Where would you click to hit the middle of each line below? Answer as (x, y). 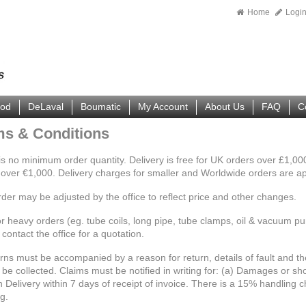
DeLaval (46, 107)
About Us (225, 107)
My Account (163, 107)
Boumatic (101, 107)
